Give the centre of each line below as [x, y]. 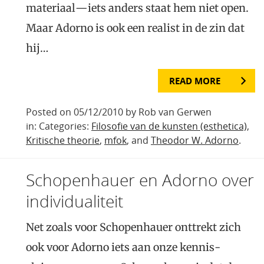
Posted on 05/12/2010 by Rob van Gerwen [119, 112]
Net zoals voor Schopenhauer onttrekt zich [133, 227]
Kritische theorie [63, 141]
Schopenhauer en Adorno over [140, 180]
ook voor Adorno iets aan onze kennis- [123, 247]
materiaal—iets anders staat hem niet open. [137, 8]
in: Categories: [59, 126]
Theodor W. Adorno [195, 141]
